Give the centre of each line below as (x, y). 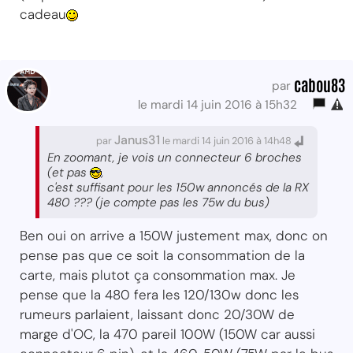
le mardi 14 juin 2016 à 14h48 (227, 140)
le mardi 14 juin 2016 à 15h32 (221, 104)
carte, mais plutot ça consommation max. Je (158, 275)
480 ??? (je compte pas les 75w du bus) (158, 202)
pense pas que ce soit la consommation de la (162, 255)
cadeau (43, 14)
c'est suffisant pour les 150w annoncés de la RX (178, 187)
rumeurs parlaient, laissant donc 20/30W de (157, 314)
